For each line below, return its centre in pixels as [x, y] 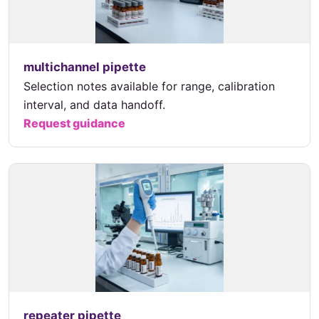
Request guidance [74, 123]
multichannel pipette [85, 67]
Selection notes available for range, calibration [149, 86]
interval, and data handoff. [94, 104]
